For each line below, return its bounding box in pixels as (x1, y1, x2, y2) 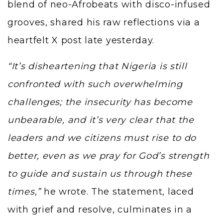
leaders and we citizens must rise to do (7, 132, 197, 143)
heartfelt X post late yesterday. (7, 34, 155, 46)
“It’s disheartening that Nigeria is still (7, 60, 187, 72)
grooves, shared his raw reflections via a (7, 16, 200, 28)
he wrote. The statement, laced (41, 186, 194, 197)
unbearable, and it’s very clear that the (7, 114, 194, 125)
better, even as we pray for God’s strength (7, 150, 210, 161)
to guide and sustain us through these (7, 168, 192, 179)
